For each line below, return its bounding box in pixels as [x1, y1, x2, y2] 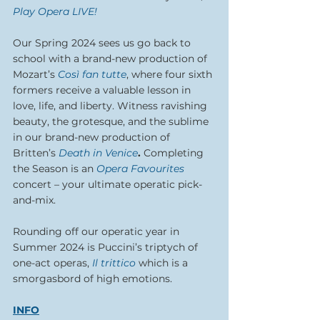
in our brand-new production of [13, 130, 173, 144]
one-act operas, [13, 256, 92, 269]
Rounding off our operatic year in [13, 224, 182, 238]
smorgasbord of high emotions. [13, 271, 172, 285]
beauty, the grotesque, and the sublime [13, 114, 211, 128]
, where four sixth [126, 67, 215, 81]
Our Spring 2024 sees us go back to [13, 36, 194, 49]
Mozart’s [13, 67, 58, 81]
